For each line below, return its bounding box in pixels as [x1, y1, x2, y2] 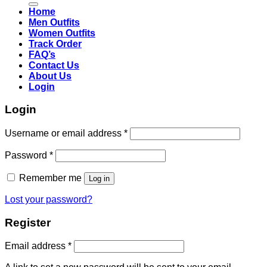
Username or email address [5, 128, 124, 138]
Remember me [19, 172, 82, 183]
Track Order [29, 38, 82, 49]
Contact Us [29, 60, 79, 70]
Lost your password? [5, 194, 92, 204]
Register [5, 216, 51, 229]
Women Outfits [29, 27, 95, 38]
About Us [29, 70, 72, 81]
